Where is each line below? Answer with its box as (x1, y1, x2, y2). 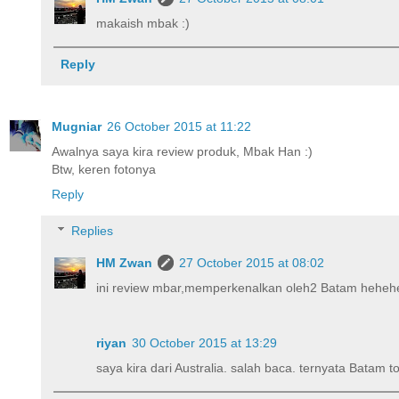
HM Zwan (96, 256, 153, 271)
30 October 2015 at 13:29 (132, 336, 278, 351)
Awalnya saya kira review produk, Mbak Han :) (52, 143, 313, 159)
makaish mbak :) (96, 16, 191, 31)
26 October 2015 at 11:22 (107, 118, 251, 134)
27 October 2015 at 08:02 (179, 256, 325, 271)
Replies (71, 224, 114, 239)
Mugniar (52, 118, 102, 134)
